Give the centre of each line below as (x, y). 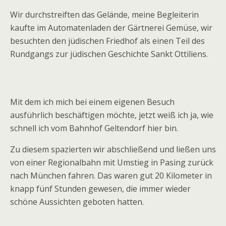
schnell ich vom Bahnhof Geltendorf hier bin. (94, 128)
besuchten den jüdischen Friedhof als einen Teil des (107, 41)
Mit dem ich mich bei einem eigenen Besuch (92, 102)
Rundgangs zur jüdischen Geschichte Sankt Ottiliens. (109, 54)
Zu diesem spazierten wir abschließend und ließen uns (113, 149)
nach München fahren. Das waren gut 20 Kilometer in (111, 176)
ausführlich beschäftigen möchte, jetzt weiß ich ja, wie (112, 115)
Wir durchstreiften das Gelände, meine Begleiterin (104, 15)
